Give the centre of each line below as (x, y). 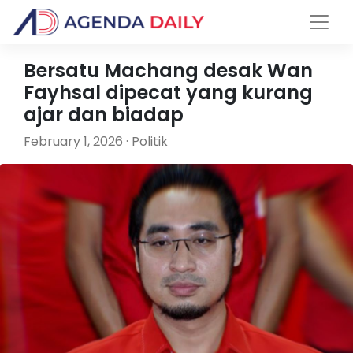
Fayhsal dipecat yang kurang (168, 93)
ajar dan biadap (104, 115)
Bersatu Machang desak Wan (168, 71)
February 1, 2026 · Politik (96, 141)
